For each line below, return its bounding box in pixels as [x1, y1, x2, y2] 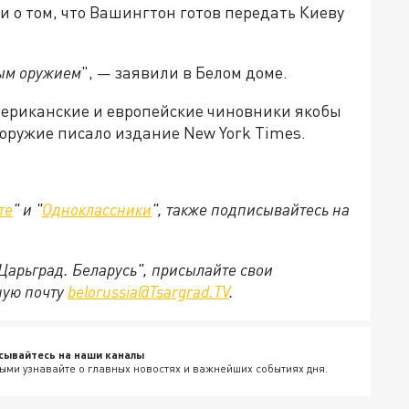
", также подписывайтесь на [152, 199, 350, 220]
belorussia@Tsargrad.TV [68, 281, 229, 302]
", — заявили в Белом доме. [81, 62, 288, 83]
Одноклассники [42, 199, 152, 220]
